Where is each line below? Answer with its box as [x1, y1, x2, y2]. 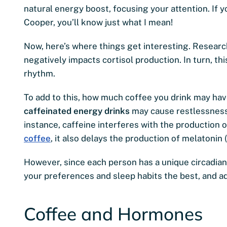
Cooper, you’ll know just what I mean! [24, 17, 173, 27]
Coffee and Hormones [24, 202, 203, 225]
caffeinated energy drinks [24, 105, 132, 116]
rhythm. [24, 68, 55, 79]
